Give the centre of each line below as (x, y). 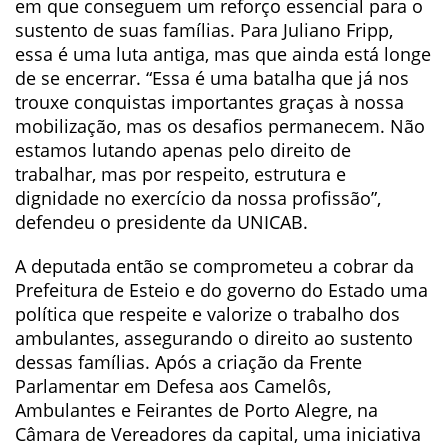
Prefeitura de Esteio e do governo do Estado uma (221, 290)
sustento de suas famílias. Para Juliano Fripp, (204, 30)
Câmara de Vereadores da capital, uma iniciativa (218, 434)
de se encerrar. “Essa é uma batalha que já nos (212, 78)
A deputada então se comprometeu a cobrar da (214, 266)
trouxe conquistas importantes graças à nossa (209, 102)
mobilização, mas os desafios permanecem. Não (220, 126)
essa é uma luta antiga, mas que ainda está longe (223, 54)
